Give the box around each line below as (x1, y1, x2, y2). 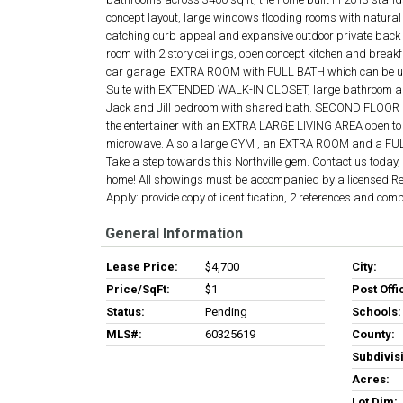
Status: (106, 305, 145, 318)
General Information (105, 225, 243, 242)
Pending (205, 305, 247, 318)
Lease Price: (106, 260, 178, 273)
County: (351, 327, 395, 341)
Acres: (351, 372, 390, 386)
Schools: (351, 305, 401, 318)
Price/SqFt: (106, 282, 170, 296)
